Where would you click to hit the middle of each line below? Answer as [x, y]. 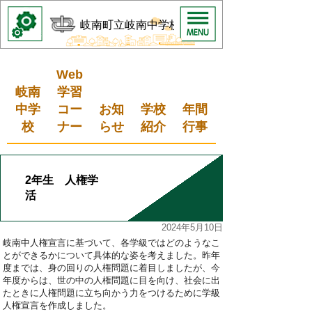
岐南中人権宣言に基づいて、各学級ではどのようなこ [111, 243]
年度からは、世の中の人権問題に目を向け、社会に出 [111, 280]
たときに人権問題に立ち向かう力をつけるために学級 [111, 293]
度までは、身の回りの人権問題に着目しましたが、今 [111, 268]
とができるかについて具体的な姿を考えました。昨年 [111, 255]
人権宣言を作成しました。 [57, 305]
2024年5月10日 [192, 227]
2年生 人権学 [62, 180]
